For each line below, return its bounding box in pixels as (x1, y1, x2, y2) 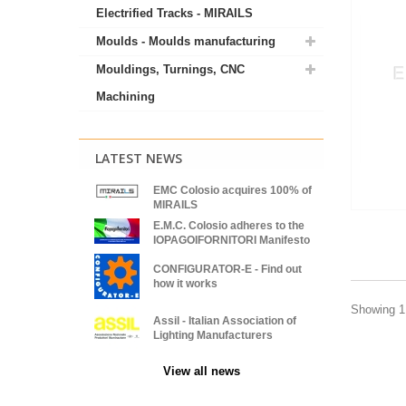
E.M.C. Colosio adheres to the (153, 219, 304, 232)
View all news (162, 364, 240, 378)
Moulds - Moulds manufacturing (96, 34, 275, 48)
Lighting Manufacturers (153, 329, 273, 342)
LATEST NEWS (95, 150, 182, 167)
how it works (153, 277, 217, 290)
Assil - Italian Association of (153, 314, 296, 327)
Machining (96, 90, 155, 103)
